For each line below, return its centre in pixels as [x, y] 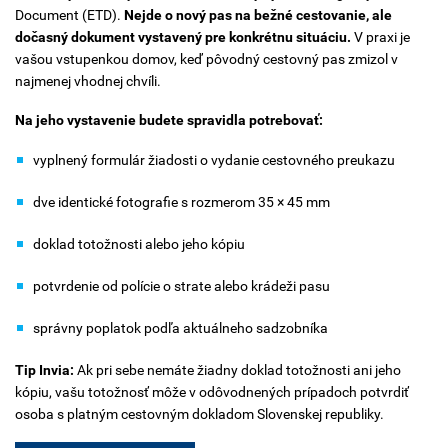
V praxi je [382, 36]
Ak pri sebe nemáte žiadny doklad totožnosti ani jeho [237, 369]
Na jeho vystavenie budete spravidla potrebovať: [169, 120]
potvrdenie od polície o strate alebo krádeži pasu [181, 285]
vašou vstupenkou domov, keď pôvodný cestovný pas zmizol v [206, 58]
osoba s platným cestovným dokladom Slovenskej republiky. [199, 413]
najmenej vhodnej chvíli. [88, 80]
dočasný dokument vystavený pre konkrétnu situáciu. [184, 36]
